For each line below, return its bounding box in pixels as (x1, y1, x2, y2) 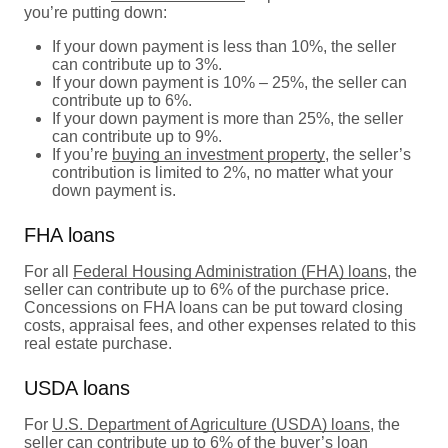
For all (24, 262, 73, 280)
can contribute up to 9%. (52, 127, 222, 145)
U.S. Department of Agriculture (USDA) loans (52, 415, 370, 433)
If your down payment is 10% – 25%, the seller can (52, 73, 407, 91)
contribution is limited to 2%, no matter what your (52, 163, 393, 181)
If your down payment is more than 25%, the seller (52, 109, 403, 127)
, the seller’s (325, 145, 411, 163)
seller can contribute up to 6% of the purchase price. (24, 280, 389, 298)
